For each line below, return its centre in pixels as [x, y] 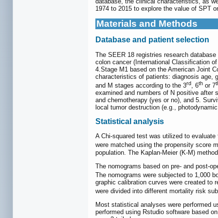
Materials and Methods [147, 24]
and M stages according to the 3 [141, 85]
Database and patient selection [152, 40]
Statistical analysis [130, 122]
